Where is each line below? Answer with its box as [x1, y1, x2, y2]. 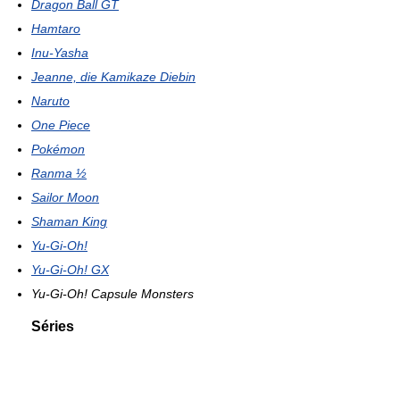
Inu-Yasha [31, 45, 88, 60]
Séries [31, 318, 74, 334]
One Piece [31, 117, 90, 132]
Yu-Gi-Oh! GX [31, 262, 109, 277]
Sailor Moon [31, 189, 99, 204]
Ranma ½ [31, 165, 87, 180]
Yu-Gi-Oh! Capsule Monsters [31, 286, 194, 301]
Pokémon [31, 141, 85, 156]
